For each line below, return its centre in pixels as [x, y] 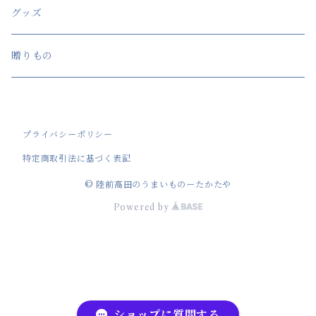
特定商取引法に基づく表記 [77, 158]
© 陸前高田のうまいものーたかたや [158, 184]
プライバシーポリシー [68, 134]
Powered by [142, 207]
